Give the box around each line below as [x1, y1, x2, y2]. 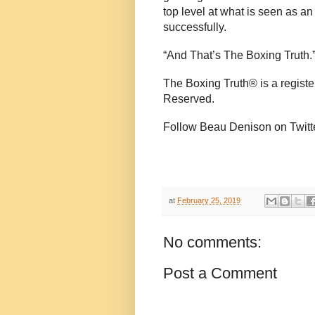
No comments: [163, 233, 262, 252]
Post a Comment [163, 264, 277, 283]
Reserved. [163, 93, 214, 105]
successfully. [163, 21, 226, 34]
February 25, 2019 [177, 196, 240, 205]
